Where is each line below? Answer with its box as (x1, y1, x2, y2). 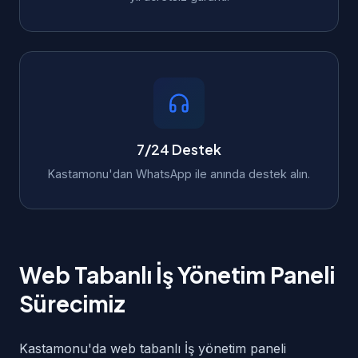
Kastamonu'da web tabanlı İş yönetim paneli (19, 340, 286, 356)
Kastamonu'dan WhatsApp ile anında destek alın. (48, 167, 310, 181)
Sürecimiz (19, 289, 125, 317)
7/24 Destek (137, 141, 221, 158)
